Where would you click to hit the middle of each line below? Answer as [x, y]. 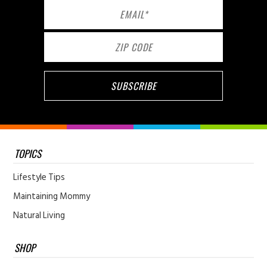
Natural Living [39, 215]
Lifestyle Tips [39, 177]
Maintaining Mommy [52, 196]
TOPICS [28, 153]
